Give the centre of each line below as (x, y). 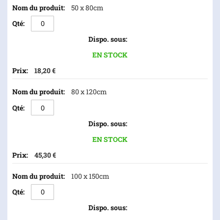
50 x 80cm (87, 7)
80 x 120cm (89, 92)
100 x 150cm (90, 176)
